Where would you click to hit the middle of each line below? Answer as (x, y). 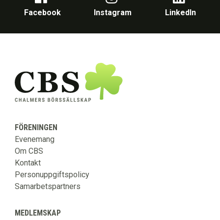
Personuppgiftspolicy (52, 175)
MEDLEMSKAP (38, 213)
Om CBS (29, 151)
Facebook (42, 13)
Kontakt (28, 163)
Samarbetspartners (48, 187)
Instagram (113, 13)
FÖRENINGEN (36, 128)
